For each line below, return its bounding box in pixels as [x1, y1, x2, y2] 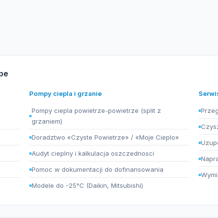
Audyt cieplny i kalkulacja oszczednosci [32, 149, 155, 157]
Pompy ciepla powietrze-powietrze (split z [32, 107, 162, 114]
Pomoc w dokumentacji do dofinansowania [32, 165, 164, 173]
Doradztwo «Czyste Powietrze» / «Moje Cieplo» [32, 133, 180, 141]
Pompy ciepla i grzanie [29, 90, 102, 97]
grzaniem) [32, 117, 63, 125]
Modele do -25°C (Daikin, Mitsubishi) [32, 182, 144, 189]
